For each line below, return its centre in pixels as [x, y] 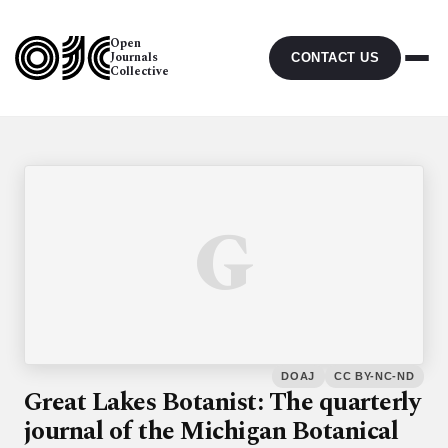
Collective [139, 71]
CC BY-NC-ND [374, 376]
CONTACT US [335, 57]
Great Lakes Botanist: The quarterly [222, 403]
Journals [133, 57]
